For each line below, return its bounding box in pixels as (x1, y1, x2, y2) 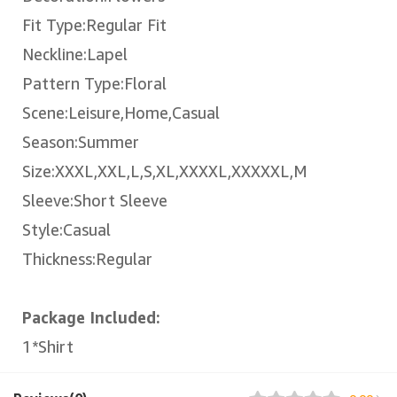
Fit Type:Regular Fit (22, 14, 167, 35)
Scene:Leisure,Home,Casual (22, 102, 220, 122)
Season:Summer (22, 131, 139, 152)
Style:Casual (22, 219, 111, 239)
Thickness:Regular (22, 248, 152, 269)
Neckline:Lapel (22, 43, 128, 64)
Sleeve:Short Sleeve (22, 190, 167, 210)
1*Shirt (22, 336, 74, 356)
